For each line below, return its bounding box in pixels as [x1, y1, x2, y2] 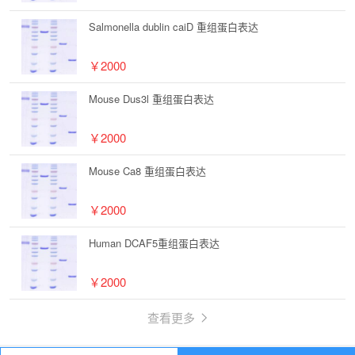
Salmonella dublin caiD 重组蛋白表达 [89, 19, 258, 34]
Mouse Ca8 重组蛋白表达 [89, 163, 206, 178]
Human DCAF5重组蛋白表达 [89, 235, 219, 250]
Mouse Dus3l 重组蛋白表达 [89, 91, 214, 106]
